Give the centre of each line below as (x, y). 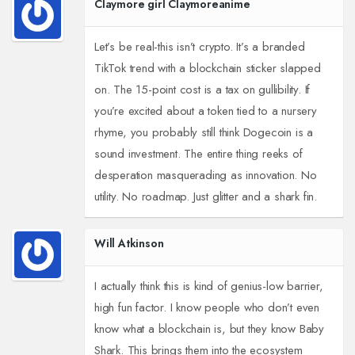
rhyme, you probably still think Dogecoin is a (203, 133)
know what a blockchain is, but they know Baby (209, 329)
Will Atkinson (129, 244)
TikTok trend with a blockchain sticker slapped (207, 69)
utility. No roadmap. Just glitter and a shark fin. (205, 197)
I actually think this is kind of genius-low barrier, (208, 286)
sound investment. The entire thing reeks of (198, 154)
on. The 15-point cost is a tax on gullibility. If (202, 90)
